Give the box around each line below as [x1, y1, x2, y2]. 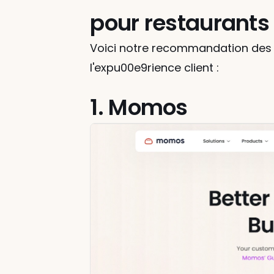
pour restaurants [90, 7, 269, 39]
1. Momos [90, 92, 188, 123]
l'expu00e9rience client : [90, 60, 220, 75]
